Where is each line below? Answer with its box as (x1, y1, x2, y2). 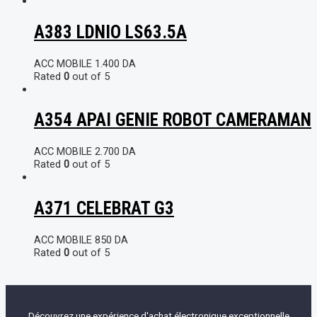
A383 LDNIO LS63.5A (34, 21, 187, 42)
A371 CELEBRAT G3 (34, 197, 174, 219)
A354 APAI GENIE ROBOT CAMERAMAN (34, 110, 311, 131)
